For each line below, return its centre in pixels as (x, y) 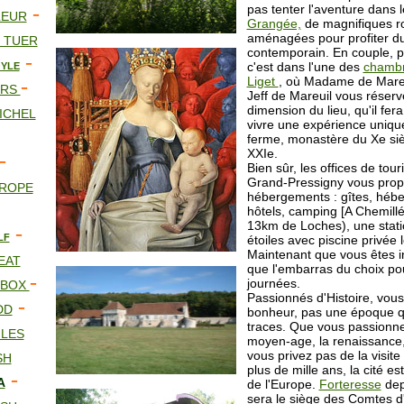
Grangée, (274, 23)
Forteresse (350, 384)
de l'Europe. (283, 384)
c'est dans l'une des (305, 67)
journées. (273, 283)
